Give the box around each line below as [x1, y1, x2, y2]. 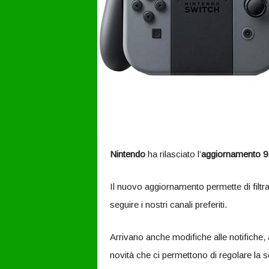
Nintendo [109, 149, 145, 159]
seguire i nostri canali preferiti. [109, 199, 227, 210]
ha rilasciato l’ [145, 149, 201, 159]
